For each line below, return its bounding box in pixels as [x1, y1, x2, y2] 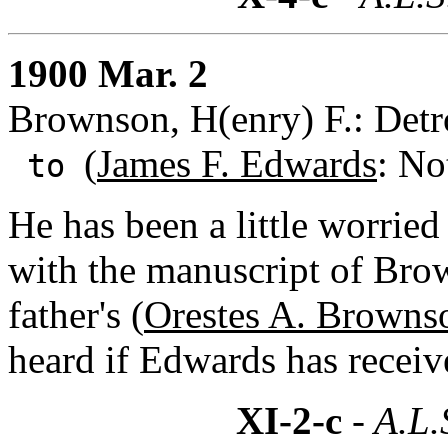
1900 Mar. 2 [8, 51, 208, 95]
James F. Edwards [97, 141, 377, 185]
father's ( [8, 292, 144, 336]
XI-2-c [236, 398, 342, 442]
